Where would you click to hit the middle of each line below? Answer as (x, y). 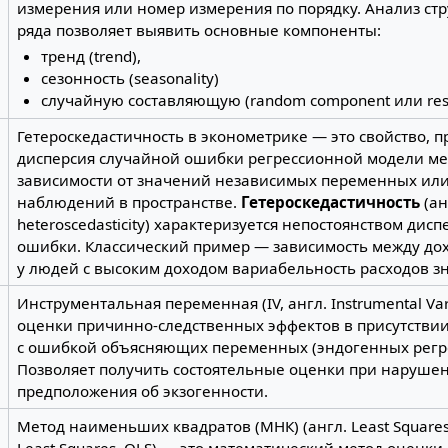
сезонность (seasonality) (130, 78)
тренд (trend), (91, 56)
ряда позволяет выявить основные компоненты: (198, 29)
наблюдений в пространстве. (128, 201)
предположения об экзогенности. (142, 390)
